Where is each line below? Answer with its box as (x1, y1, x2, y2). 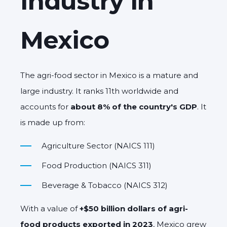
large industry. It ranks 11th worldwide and (20, 86, 178, 96)
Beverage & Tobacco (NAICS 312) (42, 180, 168, 190)
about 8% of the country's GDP (70, 101, 197, 111)
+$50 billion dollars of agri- (80, 203, 188, 213)
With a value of (20, 203, 80, 213)
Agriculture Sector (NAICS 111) (42, 140, 155, 150)
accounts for (20, 101, 70, 111)
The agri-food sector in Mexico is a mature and (20, 70, 198, 80)
